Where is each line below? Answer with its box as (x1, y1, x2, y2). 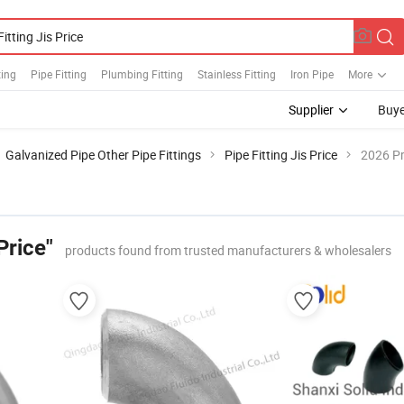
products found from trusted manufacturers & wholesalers (65, 242, 391, 259)
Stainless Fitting (197, 66, 276, 81)
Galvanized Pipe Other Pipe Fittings (5, 146, 201, 163)
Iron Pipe (290, 66, 334, 81)
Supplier (289, 101, 334, 118)
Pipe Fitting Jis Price (225, 146, 337, 163)
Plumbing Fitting (101, 66, 183, 81)
